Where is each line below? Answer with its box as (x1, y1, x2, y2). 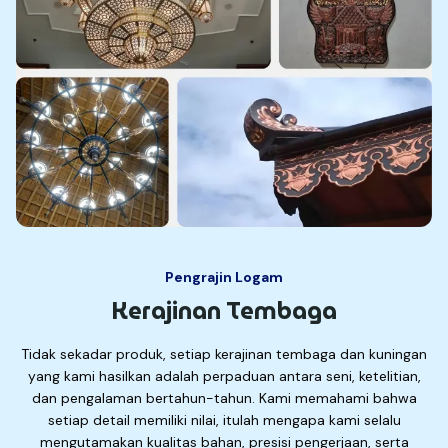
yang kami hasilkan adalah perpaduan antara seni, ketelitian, (27, 367, 421, 386)
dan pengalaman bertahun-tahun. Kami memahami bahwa (31, 389, 417, 408)
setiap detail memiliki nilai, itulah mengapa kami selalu (47, 411, 401, 430)
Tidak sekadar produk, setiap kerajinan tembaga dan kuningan (21, 345, 427, 364)
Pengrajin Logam (165, 268, 283, 287)
